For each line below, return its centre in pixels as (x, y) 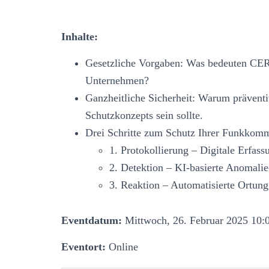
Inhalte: (81, 36)
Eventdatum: (92, 220)
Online (122, 246)
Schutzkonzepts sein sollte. (144, 115)
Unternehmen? (117, 80)
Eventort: (83, 246)
